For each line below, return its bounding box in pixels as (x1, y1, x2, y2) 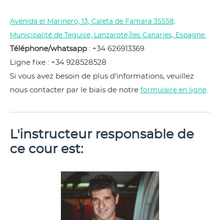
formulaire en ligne (140, 87, 206, 94)
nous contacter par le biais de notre (10, 86, 140, 94)
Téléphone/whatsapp (10, 45, 87, 53)
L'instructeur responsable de (10, 128, 194, 141)
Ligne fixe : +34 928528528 (10, 59, 107, 66)
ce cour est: (10, 143, 83, 156)
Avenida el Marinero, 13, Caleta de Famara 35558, (10, 18, 175, 25)
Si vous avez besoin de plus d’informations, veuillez (10, 73, 194, 80)
